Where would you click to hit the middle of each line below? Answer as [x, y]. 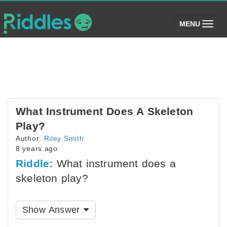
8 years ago [37, 148]
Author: [30, 138]
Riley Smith [64, 138]
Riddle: [34, 163]
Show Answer [53, 210]
